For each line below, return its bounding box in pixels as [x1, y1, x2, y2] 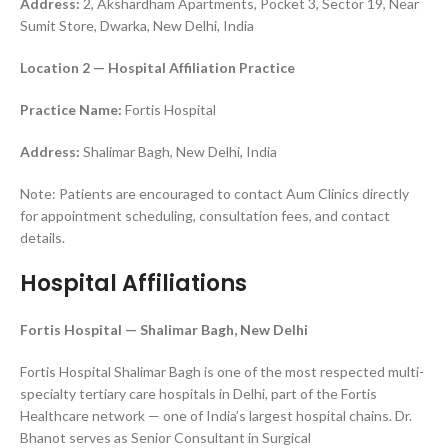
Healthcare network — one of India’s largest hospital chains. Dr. [20, 407, 412, 424]
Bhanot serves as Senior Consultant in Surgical [20, 429, 311, 446]
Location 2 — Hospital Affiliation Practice [20, 59, 295, 76]
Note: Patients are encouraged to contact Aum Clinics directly [20, 185, 409, 202]
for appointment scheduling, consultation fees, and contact [20, 207, 390, 224]
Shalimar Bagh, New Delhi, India [80, 143, 277, 160]
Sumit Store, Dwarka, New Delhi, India [20, 17, 254, 34]
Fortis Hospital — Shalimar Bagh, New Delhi [20, 321, 308, 338]
